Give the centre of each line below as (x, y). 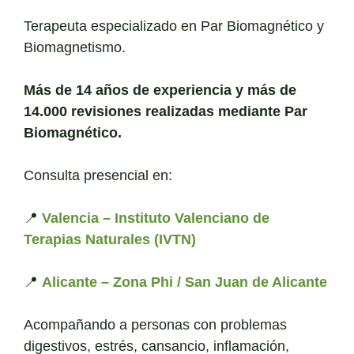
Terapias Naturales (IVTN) (110, 240)
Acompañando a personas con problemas (155, 325)
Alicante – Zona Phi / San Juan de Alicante (185, 282)
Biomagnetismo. (75, 48)
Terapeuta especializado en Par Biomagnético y (174, 26)
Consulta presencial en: (98, 176)
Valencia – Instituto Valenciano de (156, 218)
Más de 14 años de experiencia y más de (160, 90)
